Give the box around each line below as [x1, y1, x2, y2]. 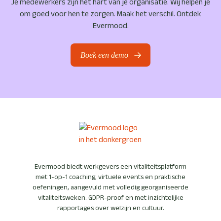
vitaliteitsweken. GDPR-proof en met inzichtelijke [37, 193, 184, 202]
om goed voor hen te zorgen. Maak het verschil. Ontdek [20, 9, 201, 18]
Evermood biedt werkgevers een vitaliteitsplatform [35, 162, 186, 171]
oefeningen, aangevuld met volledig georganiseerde [33, 183, 188, 191]
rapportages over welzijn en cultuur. [57, 204, 164, 212]
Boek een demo [80, 50, 128, 59]
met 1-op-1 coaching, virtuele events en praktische [36, 173, 185, 181]
